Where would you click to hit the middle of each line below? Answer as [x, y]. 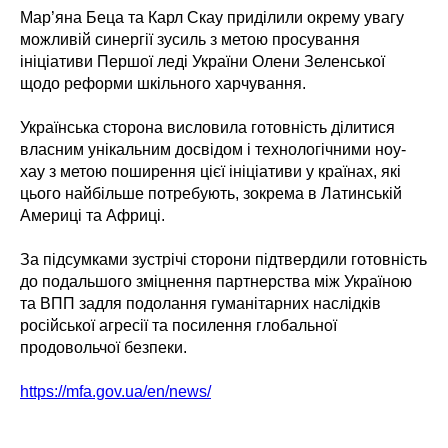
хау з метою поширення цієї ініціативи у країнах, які [210, 172]
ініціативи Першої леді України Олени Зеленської [202, 62]
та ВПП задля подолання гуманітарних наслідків [200, 304]
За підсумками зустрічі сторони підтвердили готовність [223, 260]
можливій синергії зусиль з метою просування [190, 40]
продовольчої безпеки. [103, 348]
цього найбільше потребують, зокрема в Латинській [211, 194]
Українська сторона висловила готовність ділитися [207, 128]
